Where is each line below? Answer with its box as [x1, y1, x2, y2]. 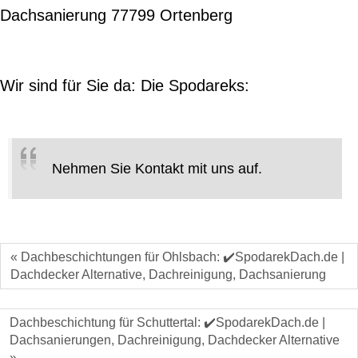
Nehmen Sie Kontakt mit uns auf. [52, 161, 262, 177]
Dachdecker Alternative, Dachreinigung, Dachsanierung [10, 268, 326, 281]
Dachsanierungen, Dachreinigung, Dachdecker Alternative [10, 333, 340, 347]
